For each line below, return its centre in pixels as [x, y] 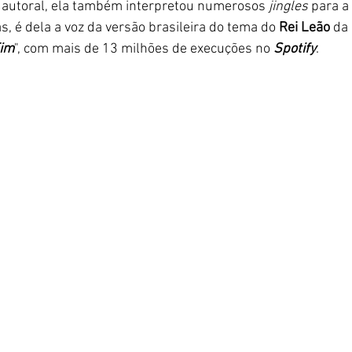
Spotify [295, 49]
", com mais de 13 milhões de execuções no [144, 49]
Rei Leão [304, 28]
